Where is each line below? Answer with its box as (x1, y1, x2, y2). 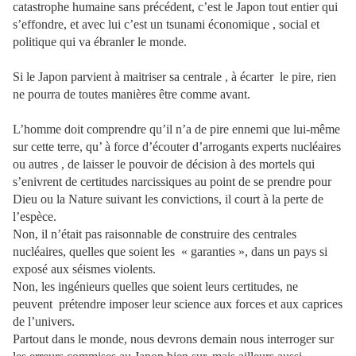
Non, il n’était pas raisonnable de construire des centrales (13, 227, 296, 241)
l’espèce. (13, 210, 56, 223)
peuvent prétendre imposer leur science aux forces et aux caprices (13, 297, 342, 311)
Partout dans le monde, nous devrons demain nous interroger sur (13, 332, 334, 346)
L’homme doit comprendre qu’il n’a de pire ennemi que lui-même (13, 122, 340, 136)
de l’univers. (13, 315, 75, 328)
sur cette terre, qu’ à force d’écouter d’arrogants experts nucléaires (13, 140, 341, 153)
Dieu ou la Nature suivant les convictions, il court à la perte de (13, 192, 323, 206)
